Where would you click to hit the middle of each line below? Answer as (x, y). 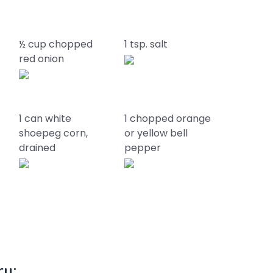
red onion (41, 59)
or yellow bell (156, 133)
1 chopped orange (168, 119)
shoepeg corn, (53, 133)
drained (37, 148)
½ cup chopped (55, 44)
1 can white (45, 119)
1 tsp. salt (146, 44)
